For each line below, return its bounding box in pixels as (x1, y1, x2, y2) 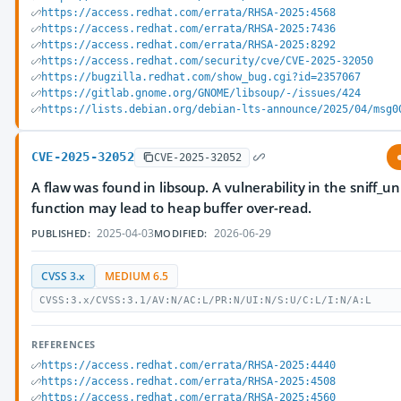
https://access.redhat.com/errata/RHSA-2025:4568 (41, 6, 336, 19)
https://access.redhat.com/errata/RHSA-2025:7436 (41, 22, 336, 35)
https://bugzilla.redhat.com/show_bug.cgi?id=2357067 (41, 71, 361, 83)
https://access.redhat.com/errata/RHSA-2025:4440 (41, 359, 336, 371)
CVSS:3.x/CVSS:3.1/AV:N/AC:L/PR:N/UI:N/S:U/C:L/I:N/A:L (39, 294, 371, 306)
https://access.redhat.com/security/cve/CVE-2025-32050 (41, 55, 373, 67)
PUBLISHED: (31, 226, 90, 240)
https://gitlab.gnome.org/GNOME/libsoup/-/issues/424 (41, 87, 361, 99)
